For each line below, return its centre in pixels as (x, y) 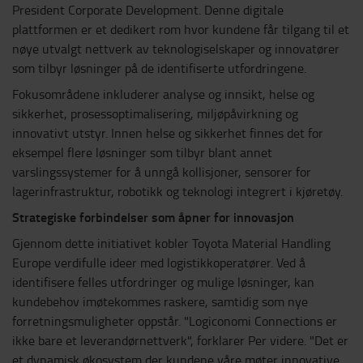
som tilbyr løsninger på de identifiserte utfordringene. (159, 68)
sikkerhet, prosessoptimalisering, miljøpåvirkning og (155, 114)
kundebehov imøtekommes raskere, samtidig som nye (160, 302)
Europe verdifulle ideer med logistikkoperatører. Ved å (159, 263)
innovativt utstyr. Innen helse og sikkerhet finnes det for (168, 133)
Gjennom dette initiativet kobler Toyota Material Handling (171, 243)
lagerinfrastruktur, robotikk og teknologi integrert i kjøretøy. (177, 192)
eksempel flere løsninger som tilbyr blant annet (142, 153)
